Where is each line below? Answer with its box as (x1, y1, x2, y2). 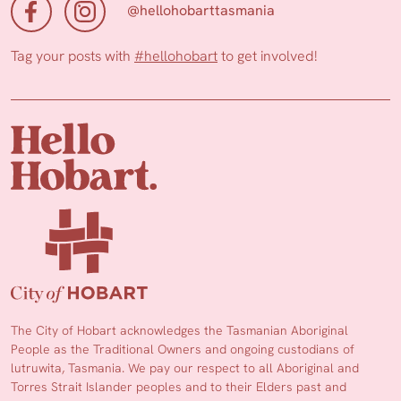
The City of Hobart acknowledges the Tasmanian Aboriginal (11, 322, 348, 339)
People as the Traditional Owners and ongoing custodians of (11, 341, 354, 358)
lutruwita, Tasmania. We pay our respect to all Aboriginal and (11, 360, 359, 377)
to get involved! (218, 47, 317, 66)
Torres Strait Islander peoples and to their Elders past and (11, 379, 346, 396)
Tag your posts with (11, 47, 134, 66)
